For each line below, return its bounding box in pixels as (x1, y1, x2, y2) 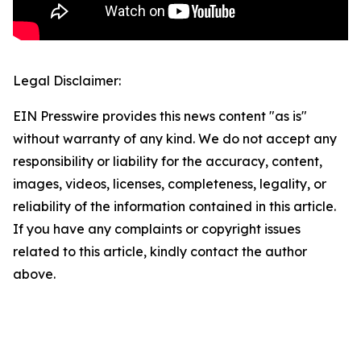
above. (13, 266, 56, 283)
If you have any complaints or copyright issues (13, 221, 301, 238)
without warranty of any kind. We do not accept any (13, 131, 337, 147)
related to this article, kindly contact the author (13, 243, 307, 260)
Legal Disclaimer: (13, 73, 121, 89)
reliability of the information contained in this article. (13, 198, 336, 215)
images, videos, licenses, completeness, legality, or (13, 176, 326, 193)
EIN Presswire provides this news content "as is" (13, 108, 307, 125)
